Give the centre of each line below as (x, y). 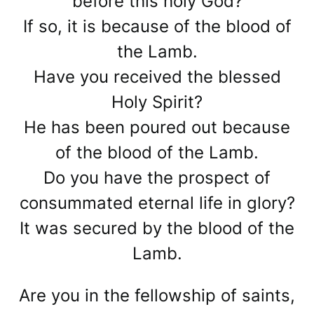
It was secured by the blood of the (157, 228)
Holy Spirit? (157, 102)
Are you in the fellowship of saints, (157, 296)
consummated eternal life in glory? (157, 203)
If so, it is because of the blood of (157, 27)
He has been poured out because (157, 128)
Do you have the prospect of (157, 178)
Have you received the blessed (157, 77)
